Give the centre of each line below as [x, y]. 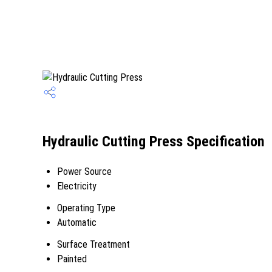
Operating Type [86, 208]
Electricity [77, 186]
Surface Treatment [93, 244]
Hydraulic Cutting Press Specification [154, 142]
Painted [72, 259]
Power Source [84, 172]
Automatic [77, 223]
